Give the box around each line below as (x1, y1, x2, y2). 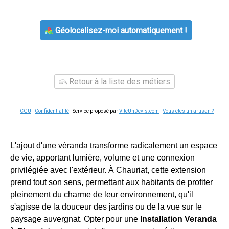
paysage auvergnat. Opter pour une (10, 215, 140, 223)
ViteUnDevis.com (119, 108, 159, 114)
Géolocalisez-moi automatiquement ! (53, 26, 187, 35)
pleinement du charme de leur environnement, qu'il (10, 190, 193, 199)
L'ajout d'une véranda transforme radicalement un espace (10, 141, 217, 150)
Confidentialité (35, 108, 69, 114)
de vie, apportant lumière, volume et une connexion (10, 153, 195, 162)
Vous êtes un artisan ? (163, 108, 214, 114)
